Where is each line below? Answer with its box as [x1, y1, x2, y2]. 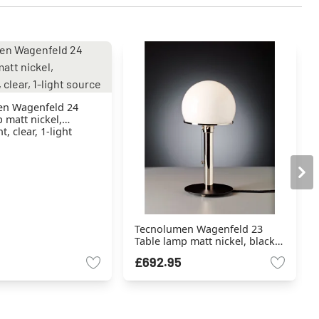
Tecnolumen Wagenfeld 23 [134, 222, 263, 236]
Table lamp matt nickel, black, [134, 234, 278, 249]
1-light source [134, 246, 202, 261]
